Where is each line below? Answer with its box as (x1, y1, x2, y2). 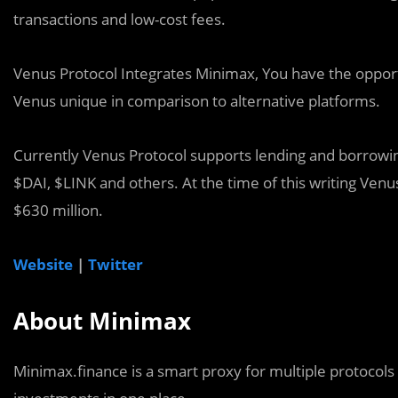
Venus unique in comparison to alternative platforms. (13, 91, 380, 111)
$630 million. (13, 200, 103, 220)
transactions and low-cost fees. (13, 9, 226, 29)
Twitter (88, 254, 143, 275)
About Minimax (13, 305, 191, 337)
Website (13, 254, 73, 275)
